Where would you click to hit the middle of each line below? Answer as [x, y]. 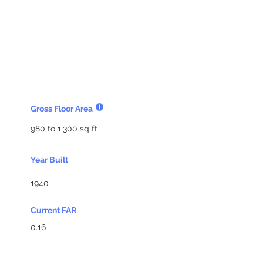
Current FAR [53, 210]
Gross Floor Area [62, 109]
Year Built [49, 160]
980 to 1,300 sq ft [64, 129]
